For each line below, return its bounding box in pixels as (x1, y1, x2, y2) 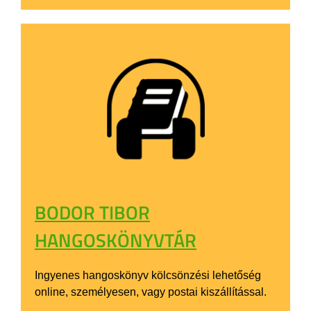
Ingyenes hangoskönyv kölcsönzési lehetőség (35, 269, 261, 281)
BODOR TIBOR (35, 197, 150, 226)
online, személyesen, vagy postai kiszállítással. (35, 285, 267, 298)
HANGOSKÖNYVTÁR (35, 225, 196, 254)
